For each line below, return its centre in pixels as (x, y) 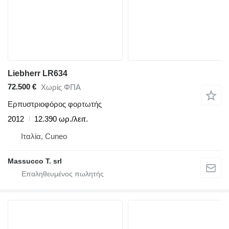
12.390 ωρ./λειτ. (61, 119)
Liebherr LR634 (38, 73)
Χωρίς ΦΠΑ (61, 87)
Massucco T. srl (35, 161)
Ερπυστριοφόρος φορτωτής (55, 104)
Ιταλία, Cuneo (44, 136)
